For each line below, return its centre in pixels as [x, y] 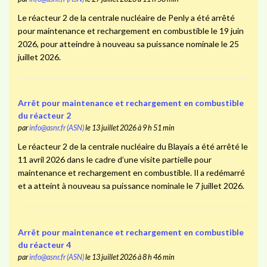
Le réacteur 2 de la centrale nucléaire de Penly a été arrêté [126, 17]
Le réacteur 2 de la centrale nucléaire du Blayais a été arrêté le [133, 147]
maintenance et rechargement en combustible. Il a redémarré [131, 173]
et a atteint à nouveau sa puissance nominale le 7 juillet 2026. [131, 186]
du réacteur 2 [44, 116]
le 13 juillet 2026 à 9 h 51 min [129, 128]
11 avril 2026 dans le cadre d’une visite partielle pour [114, 160]
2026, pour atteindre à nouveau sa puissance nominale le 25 [128, 44]
